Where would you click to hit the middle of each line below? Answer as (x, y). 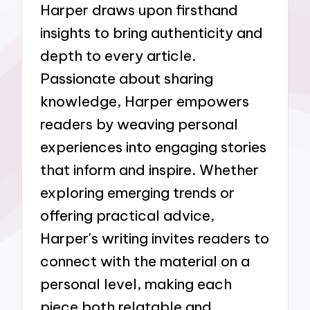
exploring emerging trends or (138, 193)
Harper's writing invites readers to (155, 239)
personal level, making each (136, 284)
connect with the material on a (145, 262)
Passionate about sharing (127, 79)
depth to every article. (118, 56)
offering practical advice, (128, 216)
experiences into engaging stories (154, 147)
